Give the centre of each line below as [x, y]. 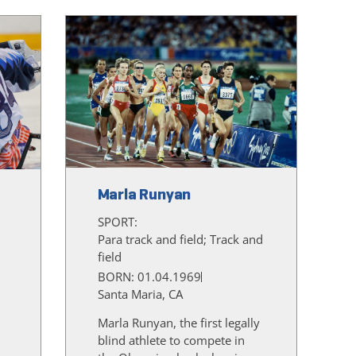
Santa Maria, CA [140, 294]
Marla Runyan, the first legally [178, 323]
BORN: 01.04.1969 [149, 277]
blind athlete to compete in [171, 341]
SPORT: [119, 222]
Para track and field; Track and [180, 240]
